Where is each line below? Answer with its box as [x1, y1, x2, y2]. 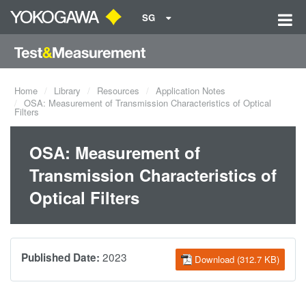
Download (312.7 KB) [195, 253, 279, 266]
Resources [97, 84, 139, 97]
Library [54, 84, 81, 97]
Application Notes [156, 84, 225, 97]
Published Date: [21, 250, 100, 265]
